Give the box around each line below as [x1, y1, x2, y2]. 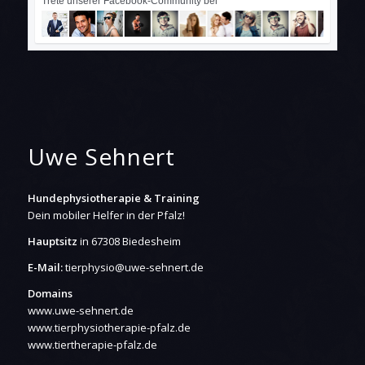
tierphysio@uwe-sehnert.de [64, 260, 204, 275]
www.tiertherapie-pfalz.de [27, 337, 157, 353]
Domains [27, 286, 73, 301]
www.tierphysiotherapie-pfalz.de [27, 320, 191, 336]
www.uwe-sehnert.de [27, 303, 134, 319]
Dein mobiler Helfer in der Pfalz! [27, 208, 185, 223]
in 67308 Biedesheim [77, 234, 181, 249]
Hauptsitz [27, 234, 77, 249]
